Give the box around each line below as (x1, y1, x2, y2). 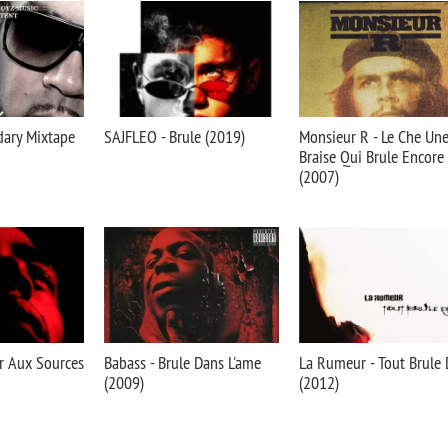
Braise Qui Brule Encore (299, 145, 444, 168)
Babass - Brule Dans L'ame (104, 351, 261, 374)
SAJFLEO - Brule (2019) (104, 125, 245, 148)
